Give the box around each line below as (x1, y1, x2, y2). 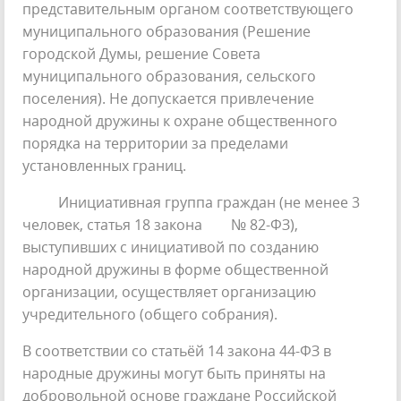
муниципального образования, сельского (22, 65, 316, 86)
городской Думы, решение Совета (22, 43, 260, 64)
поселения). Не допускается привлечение (22, 88, 314, 108)
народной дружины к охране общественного (22, 110, 337, 131)
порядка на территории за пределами (22, 132, 288, 153)
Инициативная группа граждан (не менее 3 (22, 192, 360, 212)
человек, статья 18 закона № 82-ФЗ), (22, 214, 298, 235)
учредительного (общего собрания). (22, 303, 277, 324)
